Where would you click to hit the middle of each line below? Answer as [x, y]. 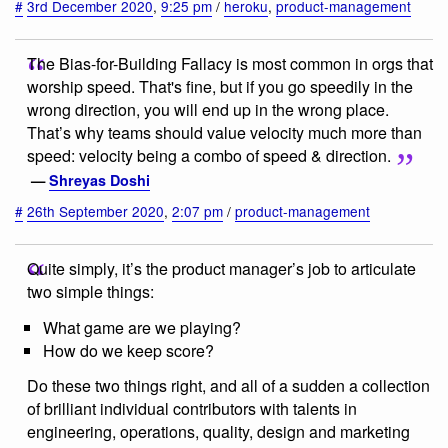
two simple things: [90, 291]
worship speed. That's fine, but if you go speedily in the [220, 87]
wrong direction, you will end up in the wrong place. [208, 110]
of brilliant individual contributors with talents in [192, 409]
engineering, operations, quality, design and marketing [218, 432]
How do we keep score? [128, 350]
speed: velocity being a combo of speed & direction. [209, 156]
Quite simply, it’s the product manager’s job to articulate [221, 268]
